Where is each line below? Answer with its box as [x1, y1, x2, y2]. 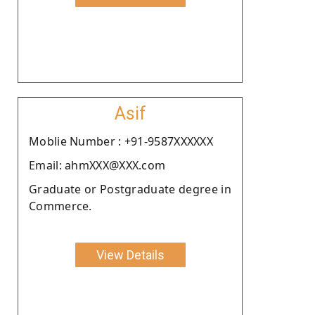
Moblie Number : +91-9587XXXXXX [29, 133, 213, 149]
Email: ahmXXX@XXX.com [29, 157, 166, 173]
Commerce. [29, 198, 92, 214]
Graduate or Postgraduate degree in [29, 181, 231, 197]
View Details [96, 247, 165, 262]
